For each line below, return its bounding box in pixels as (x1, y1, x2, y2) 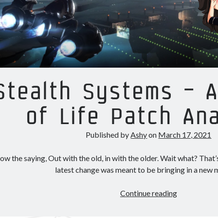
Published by (86, 129, 131, 139)
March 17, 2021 (158, 129, 212, 139)
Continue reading (120, 188, 177, 198)
